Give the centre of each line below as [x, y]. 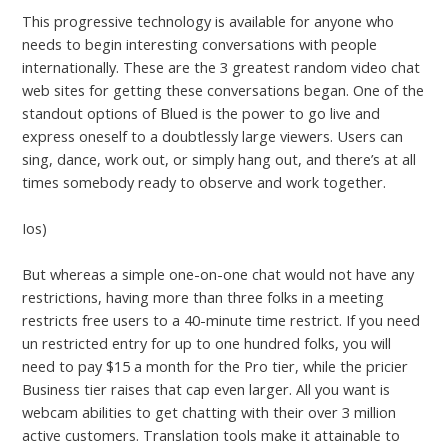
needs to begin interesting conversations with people [200, 43]
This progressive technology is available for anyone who [208, 20]
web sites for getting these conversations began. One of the [223, 89]
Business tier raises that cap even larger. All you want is [206, 389]
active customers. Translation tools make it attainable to [211, 435]
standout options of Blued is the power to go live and [201, 112]
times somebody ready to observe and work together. [204, 181]
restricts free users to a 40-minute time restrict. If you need [221, 320]
